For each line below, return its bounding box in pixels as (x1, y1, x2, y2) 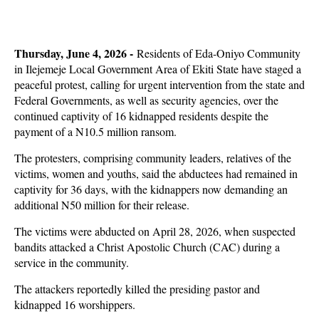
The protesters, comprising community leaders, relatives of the (14, 150, 291, 165)
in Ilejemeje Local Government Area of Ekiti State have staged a (14, 61, 301, 76)
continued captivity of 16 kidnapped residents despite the (14, 108, 268, 123)
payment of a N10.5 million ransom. (14, 124, 177, 139)
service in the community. (14, 255, 129, 270)
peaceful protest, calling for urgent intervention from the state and (14, 77, 305, 92)
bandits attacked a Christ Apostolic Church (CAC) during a (14, 239, 280, 254)
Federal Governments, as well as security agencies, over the (14, 93, 278, 108)
